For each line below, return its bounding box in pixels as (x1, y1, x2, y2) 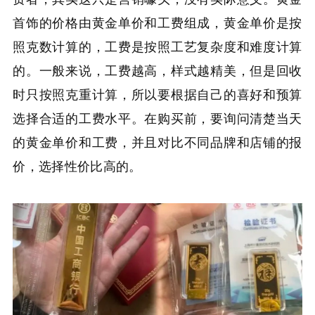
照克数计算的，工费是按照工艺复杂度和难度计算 (13, 37, 302, 56)
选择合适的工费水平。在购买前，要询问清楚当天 (13, 108, 302, 127)
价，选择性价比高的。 (13, 156, 142, 175)
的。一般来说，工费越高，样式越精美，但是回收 (13, 60, 302, 79)
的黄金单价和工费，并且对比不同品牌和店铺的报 (13, 132, 302, 151)
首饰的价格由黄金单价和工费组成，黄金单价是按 (13, 13, 302, 32)
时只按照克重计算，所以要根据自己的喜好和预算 (13, 84, 302, 103)
